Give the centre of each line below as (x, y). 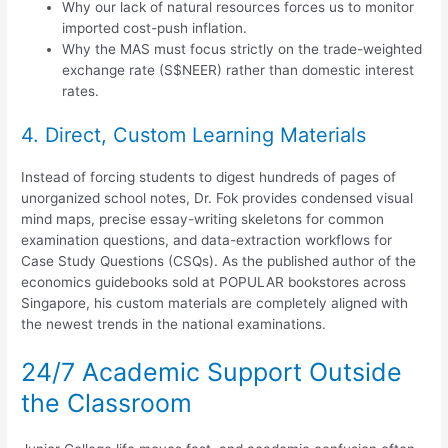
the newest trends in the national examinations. (174, 323)
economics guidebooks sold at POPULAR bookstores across (214, 281)
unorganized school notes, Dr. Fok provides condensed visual (217, 197)
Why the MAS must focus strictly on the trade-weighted (242, 49)
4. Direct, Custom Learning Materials (194, 134)
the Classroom (107, 402)
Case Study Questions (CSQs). (120, 260)
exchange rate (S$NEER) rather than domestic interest (238, 70)
